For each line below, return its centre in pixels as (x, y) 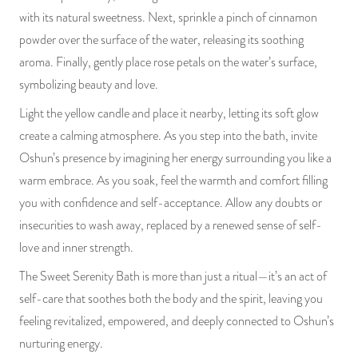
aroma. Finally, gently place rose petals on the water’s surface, (168, 62)
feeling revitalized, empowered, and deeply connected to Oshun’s (177, 321)
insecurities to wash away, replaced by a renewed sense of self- (171, 225)
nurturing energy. (61, 343)
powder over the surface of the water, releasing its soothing (161, 40)
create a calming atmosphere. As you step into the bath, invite (168, 135)
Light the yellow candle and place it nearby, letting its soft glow (169, 113)
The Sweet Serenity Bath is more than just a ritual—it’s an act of (173, 276)
